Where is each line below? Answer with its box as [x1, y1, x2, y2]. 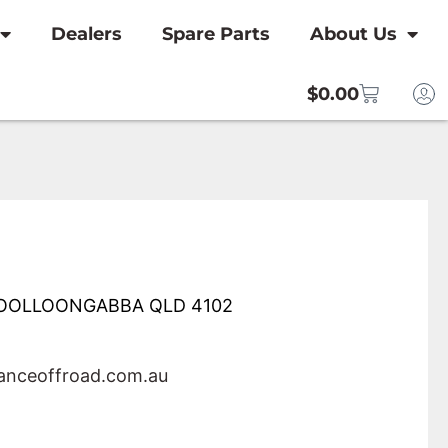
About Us [309, 23, 397, 45]
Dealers [50, 23, 122, 45]
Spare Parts [161, 23, 270, 45]
